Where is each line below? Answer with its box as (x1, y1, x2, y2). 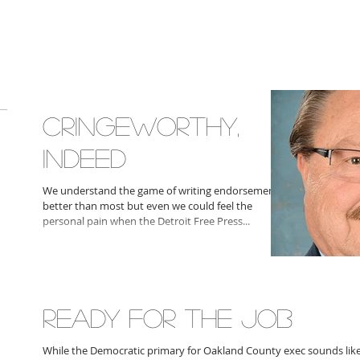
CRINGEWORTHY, (43, 112, 239, 138)
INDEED (43, 145, 126, 170)
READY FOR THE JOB (43, 305, 292, 330)
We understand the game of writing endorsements (43, 183, 284, 198)
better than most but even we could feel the (43, 198, 252, 213)
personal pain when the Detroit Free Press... (43, 214, 250, 228)
